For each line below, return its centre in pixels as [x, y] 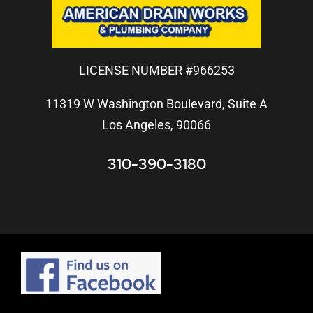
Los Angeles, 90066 [156, 124]
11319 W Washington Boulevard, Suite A [156, 103]
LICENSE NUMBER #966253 [156, 70]
